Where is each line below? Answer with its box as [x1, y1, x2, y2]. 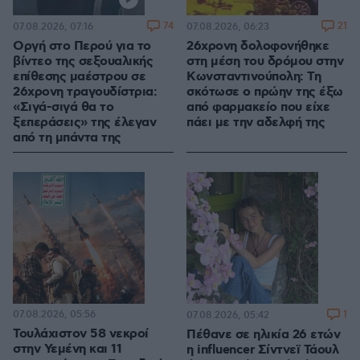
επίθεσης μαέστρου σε [13, 68, 145, 86]
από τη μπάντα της [13, 129, 121, 147]
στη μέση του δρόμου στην [186, 53, 343, 71]
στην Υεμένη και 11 [13, 341, 121, 358]
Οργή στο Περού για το [13, 38, 151, 55]
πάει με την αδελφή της [186, 114, 325, 132]
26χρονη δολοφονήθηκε [186, 38, 329, 55]
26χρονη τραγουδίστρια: [13, 84, 157, 101]
